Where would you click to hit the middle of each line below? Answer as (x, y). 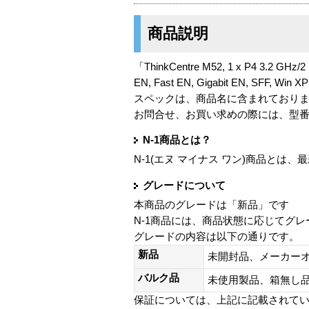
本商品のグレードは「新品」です (211, 205)
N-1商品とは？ (177, 140)
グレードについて (184, 185)
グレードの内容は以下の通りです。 (217, 236)
